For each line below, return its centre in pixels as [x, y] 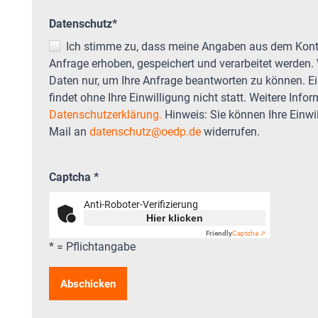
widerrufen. [230, 131]
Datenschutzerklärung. [105, 114]
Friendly [219, 233]
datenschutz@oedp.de [145, 131]
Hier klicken [174, 218]
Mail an [69, 131]
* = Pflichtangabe [92, 246]
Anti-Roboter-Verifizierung [141, 204]
